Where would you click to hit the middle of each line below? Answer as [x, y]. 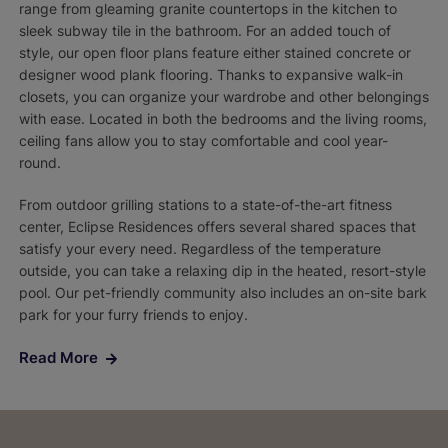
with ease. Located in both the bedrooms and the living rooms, [222, 119]
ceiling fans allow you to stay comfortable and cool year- [203, 141]
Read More [58, 358]
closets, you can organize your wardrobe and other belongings [223, 97]
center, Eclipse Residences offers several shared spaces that [217, 227]
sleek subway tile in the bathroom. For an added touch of [204, 31]
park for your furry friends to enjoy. [133, 315]
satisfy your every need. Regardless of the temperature [199, 249]
